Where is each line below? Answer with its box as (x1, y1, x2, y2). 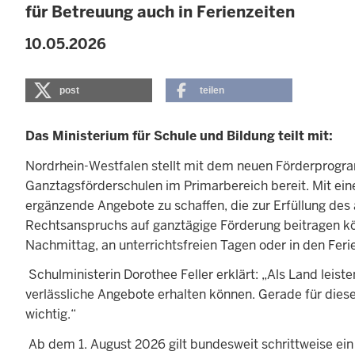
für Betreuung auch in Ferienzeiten (25, 2, 295, 23)
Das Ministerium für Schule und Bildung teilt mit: (25, 128, 336, 145)
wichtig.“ (25, 306, 76, 323)
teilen (200, 85, 225, 97)
